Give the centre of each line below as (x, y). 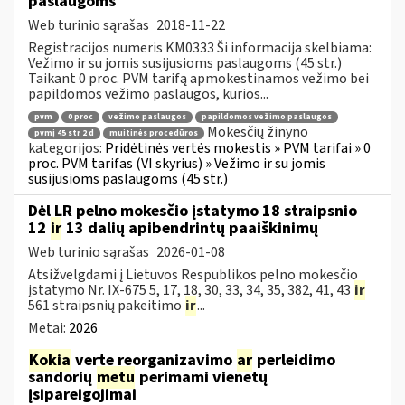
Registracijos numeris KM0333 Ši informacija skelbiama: (200, 47)
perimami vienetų (202, 377)
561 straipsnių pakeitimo (106, 305)
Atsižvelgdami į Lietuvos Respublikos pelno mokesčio (193, 274)
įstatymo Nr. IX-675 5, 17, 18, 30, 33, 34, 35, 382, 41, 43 (191, 290)
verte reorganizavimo (154, 360)
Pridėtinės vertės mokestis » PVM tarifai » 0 (238, 148)
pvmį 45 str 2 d (64, 133)
